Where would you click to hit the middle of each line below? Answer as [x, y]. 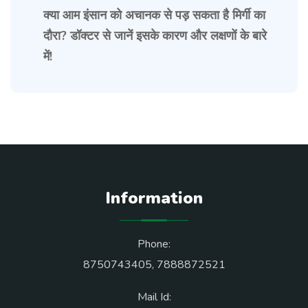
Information [154, 198]
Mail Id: [154, 297]
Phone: [154, 244]
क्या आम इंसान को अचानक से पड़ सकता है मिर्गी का [154, 15]
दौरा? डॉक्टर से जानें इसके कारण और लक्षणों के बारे [155, 36]
